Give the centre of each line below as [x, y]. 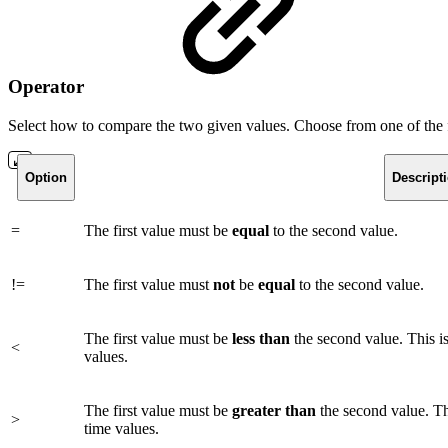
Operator [48, 86]
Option [45, 177]
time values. [121, 428]
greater [256, 410]
